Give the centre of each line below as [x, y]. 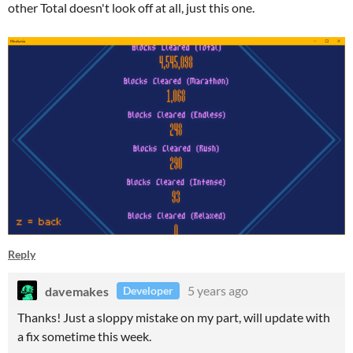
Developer [148, 291]
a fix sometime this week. [84, 336]
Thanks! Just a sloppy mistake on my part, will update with [174, 318]
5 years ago [218, 291]
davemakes [77, 291]
